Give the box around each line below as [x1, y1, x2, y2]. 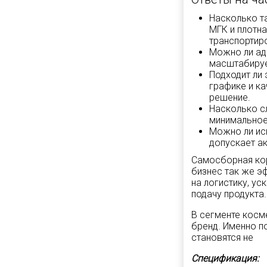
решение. [209, 92, 250, 104]
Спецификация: [191, 253, 259, 265]
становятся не [191, 232, 253, 244]
